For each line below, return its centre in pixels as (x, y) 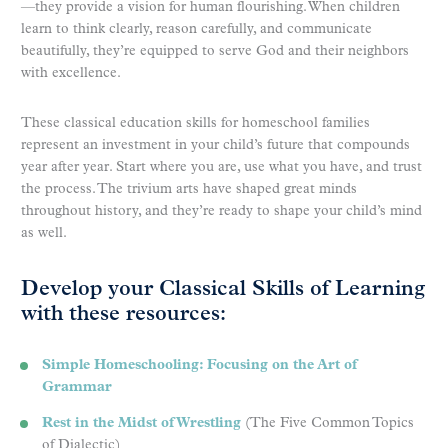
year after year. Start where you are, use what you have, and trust (221, 168)
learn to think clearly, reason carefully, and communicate (196, 30)
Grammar (77, 387)
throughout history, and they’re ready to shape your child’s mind (221, 212)
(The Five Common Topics (327, 423)
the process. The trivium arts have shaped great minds (189, 190)
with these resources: (123, 314)
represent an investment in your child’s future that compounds (215, 146)
